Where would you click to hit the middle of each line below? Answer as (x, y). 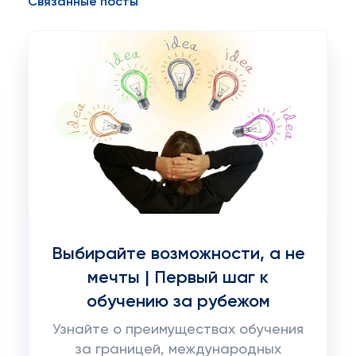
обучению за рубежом (178, 302)
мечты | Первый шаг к (178, 278)
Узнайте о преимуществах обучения (178, 330)
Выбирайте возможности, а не (178, 254)
